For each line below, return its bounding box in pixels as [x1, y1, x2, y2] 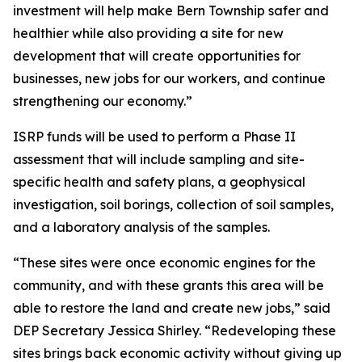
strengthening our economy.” [13, 93, 192, 109]
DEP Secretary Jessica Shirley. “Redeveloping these [13, 322, 336, 339]
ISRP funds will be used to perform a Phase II [13, 128, 296, 145]
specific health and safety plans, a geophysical [13, 174, 305, 190]
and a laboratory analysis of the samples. [13, 219, 270, 235]
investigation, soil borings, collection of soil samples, [13, 196, 334, 213]
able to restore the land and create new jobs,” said [13, 300, 330, 316]
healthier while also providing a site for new [13, 25, 284, 41]
